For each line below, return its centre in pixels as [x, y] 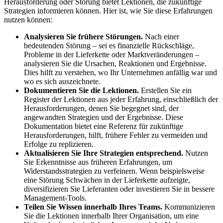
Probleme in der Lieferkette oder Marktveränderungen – [111, 55]
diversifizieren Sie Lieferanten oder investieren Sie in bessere [119, 189]
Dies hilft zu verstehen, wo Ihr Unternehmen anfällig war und [120, 73]
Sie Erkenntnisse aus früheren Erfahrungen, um [98, 162]
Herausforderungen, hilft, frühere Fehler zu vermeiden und [116, 135]
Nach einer [161, 37]
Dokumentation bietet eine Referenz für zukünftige [104, 126]
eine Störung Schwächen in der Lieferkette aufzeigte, [107, 180]
